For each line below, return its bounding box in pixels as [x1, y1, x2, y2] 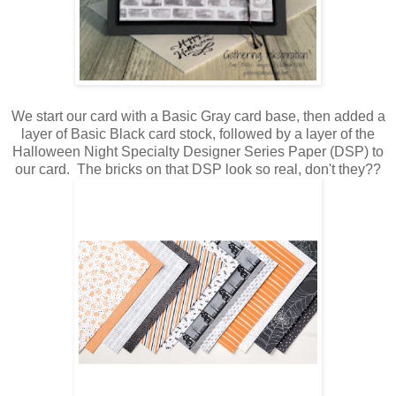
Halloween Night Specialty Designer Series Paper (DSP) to [12, 144, 384, 160]
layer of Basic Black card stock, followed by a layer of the [21, 126, 375, 142]
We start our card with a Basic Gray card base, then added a [11, 109, 385, 125]
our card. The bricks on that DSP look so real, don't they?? [15, 162, 381, 178]
